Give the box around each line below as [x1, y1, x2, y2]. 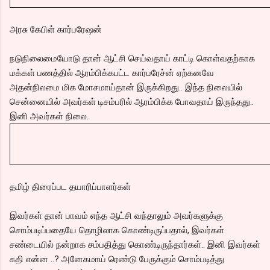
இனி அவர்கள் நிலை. [10, 110, 89, 122]
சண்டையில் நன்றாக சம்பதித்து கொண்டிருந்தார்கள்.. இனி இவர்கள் [10, 239, 260, 250]
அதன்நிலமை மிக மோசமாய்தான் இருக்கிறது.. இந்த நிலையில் [10, 81, 242, 93]
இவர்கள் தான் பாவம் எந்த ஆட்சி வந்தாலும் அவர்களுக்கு [10, 210, 223, 221]
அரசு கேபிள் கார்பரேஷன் [10, 24, 102, 35]
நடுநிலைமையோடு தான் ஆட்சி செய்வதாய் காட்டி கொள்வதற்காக [10, 52, 255, 64]
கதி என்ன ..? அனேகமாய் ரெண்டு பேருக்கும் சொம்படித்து [10, 253, 224, 265]
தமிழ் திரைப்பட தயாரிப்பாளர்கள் [10, 181, 131, 192]
